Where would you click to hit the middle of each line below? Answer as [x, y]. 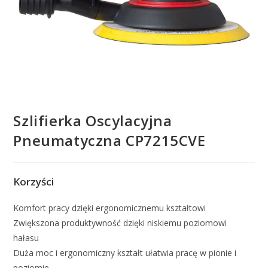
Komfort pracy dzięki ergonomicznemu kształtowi [110, 208]
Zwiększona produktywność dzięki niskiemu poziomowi [120, 223]
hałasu [26, 237]
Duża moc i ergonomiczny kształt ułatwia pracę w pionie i [125, 252]
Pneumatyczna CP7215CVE [109, 140]
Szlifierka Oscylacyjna [93, 120]
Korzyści [34, 181]
